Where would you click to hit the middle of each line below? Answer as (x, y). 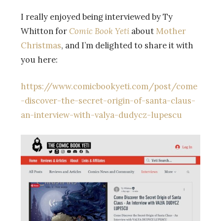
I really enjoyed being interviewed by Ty (97, 17)
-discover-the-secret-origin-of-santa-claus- (108, 101)
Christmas (41, 46)
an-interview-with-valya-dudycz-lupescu (101, 115)
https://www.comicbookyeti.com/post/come (109, 87)
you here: (39, 60)
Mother (171, 31)
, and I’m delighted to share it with (127, 46)
